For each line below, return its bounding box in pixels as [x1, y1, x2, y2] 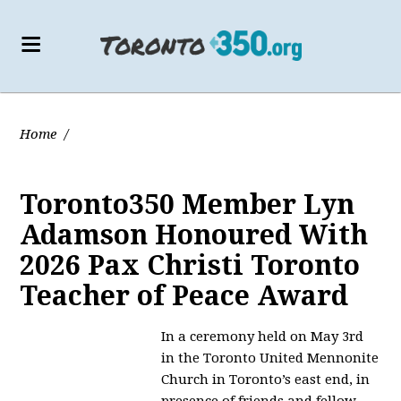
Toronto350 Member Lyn [20, 189, 355, 220]
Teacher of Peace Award [20, 280, 349, 311]
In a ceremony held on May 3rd [161, 328, 364, 345]
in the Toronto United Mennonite [161, 350, 380, 366]
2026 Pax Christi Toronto [20, 250, 361, 281]
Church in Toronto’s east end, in [161, 371, 371, 388]
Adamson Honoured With [20, 219, 369, 251]
